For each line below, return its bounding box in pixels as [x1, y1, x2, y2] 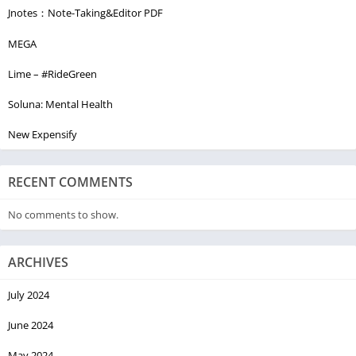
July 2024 [8, 287, 49, 302]
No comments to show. [8, 207, 118, 222]
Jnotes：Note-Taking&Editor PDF [8, 5, 163, 20]
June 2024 [8, 317, 53, 332]
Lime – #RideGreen [8, 66, 97, 81]
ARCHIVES [8, 253, 68, 271]
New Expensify [8, 126, 77, 141]
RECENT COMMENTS [8, 172, 133, 191]
